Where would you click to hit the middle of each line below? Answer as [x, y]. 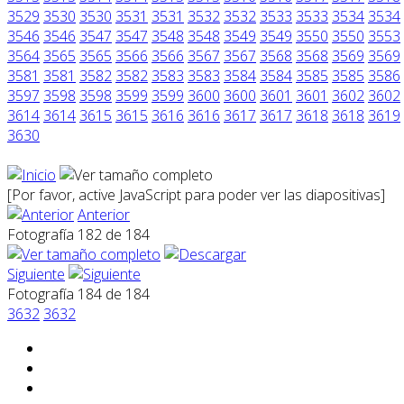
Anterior [104, 214]
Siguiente [36, 274]
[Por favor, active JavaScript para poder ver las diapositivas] [196, 194]
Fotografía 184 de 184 [82, 294]
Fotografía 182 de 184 [82, 234]
